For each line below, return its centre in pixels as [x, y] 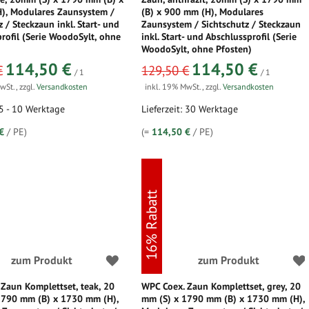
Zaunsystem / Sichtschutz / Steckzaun [221, 24]
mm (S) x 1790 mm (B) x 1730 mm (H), [223, 299]
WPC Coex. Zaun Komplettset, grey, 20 [221, 286]
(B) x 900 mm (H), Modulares [203, 12]
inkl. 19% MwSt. [174, 87]
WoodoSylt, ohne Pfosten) [197, 49]
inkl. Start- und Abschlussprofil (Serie [219, 37]
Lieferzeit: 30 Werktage [190, 109]
